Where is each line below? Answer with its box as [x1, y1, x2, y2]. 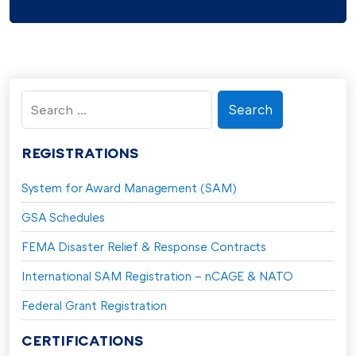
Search [21, 91, 72, 111]
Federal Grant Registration [21, 297, 167, 312]
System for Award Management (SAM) [21, 180, 237, 195]
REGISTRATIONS [21, 143, 139, 161]
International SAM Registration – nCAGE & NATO [21, 268, 293, 283]
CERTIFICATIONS [21, 331, 144, 349]
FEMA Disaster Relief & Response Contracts [21, 238, 266, 253]
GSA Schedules [21, 209, 105, 224]
